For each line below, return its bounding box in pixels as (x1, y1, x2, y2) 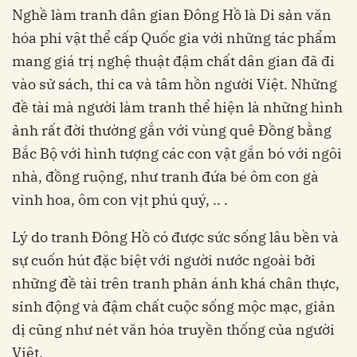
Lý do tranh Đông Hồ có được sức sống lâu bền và (12, 227, 339, 246)
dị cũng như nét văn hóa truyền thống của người (12, 320, 335, 339)
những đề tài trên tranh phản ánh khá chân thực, (12, 273, 339, 292)
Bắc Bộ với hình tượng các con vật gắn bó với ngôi (12, 143, 342, 163)
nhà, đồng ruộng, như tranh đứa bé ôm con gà (12, 167, 319, 186)
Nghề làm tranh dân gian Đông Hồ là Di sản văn (12, 5, 331, 24)
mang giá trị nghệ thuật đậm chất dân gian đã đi (12, 51, 335, 70)
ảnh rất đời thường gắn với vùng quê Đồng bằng (12, 120, 331, 139)
